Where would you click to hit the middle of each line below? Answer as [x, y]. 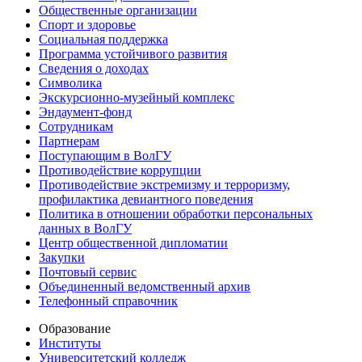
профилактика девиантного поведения [146, 200]
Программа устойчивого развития [133, 54]
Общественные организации [118, 11]
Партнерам [69, 141]
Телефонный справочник [108, 301]
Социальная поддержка [103, 40]
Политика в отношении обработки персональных [176, 214]
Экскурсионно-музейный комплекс [137, 98]
